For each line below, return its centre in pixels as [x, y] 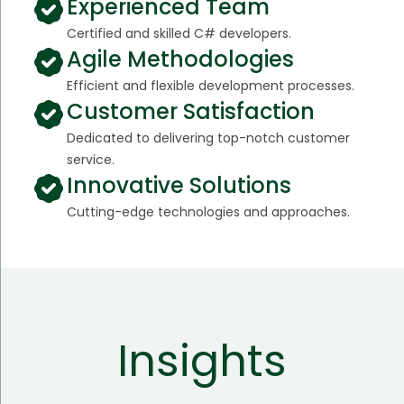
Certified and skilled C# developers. [179, 34]
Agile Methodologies [180, 60]
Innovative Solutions [179, 186]
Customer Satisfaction [190, 112]
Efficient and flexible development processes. [210, 86]
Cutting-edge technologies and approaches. [208, 212]
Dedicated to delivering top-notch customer [208, 138]
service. [90, 160]
